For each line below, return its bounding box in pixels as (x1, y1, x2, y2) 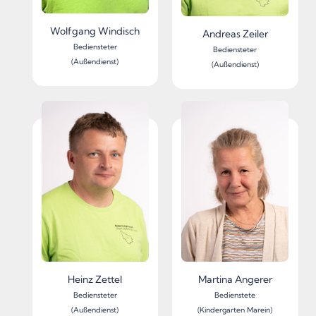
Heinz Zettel (68, 272, 123, 286)
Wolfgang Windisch (50, 25, 140, 38)
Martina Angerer (197, 272, 272, 286)
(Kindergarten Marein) (197, 305, 273, 315)
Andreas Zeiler (202, 28, 268, 41)
